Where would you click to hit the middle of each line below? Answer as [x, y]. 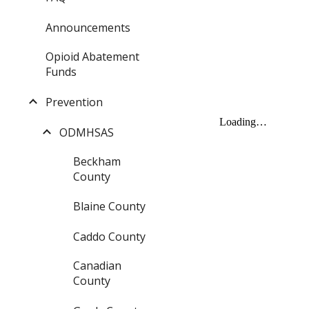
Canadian [97, 266]
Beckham [97, 161]
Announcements [88, 28]
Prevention [74, 102]
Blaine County [109, 207]
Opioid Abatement [92, 57]
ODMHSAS [87, 132]
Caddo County [109, 237]
